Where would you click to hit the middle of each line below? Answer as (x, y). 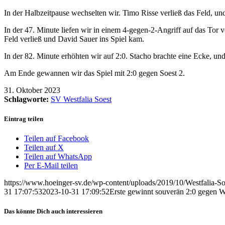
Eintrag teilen (24, 119)
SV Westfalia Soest (81, 99)
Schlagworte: (26, 99)
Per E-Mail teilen (51, 166)
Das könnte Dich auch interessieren (53, 211)
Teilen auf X (44, 148)
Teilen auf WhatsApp (58, 157)
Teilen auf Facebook (57, 139)
